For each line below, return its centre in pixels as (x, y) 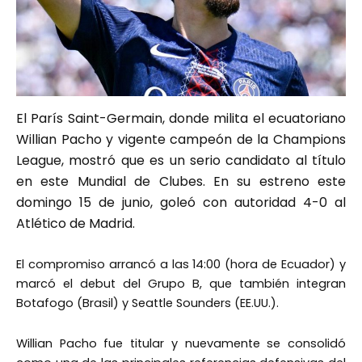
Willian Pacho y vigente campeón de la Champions (181, 139)
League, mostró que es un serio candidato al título (181, 160)
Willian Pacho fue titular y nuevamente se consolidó (181, 343)
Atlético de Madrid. (76, 223)
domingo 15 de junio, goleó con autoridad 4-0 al (181, 202)
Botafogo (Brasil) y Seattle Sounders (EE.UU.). (147, 303)
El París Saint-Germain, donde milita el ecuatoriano (181, 118)
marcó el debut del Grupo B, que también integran (181, 284)
